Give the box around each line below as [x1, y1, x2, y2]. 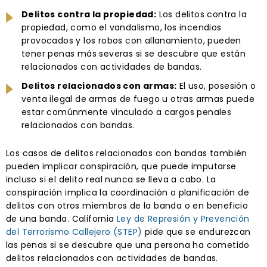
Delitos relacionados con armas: [21, 79, 177, 92]
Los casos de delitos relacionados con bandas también [6, 147, 247, 159]
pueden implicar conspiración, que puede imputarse [6, 160, 237, 172]
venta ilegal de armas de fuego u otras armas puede [21, 92, 254, 105]
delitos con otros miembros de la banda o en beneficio [6, 199, 249, 212]
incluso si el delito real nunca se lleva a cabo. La [6, 173, 216, 185]
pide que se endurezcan [142, 225, 251, 238]
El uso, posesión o [176, 79, 256, 92]
